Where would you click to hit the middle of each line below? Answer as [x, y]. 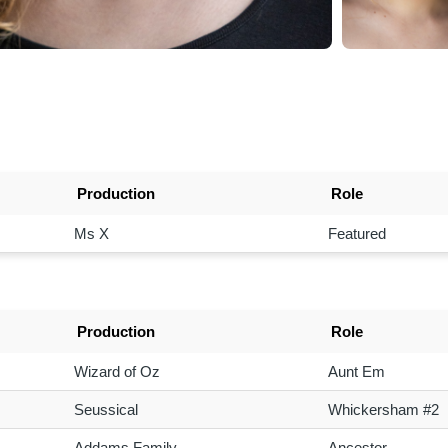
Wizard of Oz [116, 371]
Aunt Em [356, 371]
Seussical [105, 409]
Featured [356, 233]
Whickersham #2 [383, 409]
